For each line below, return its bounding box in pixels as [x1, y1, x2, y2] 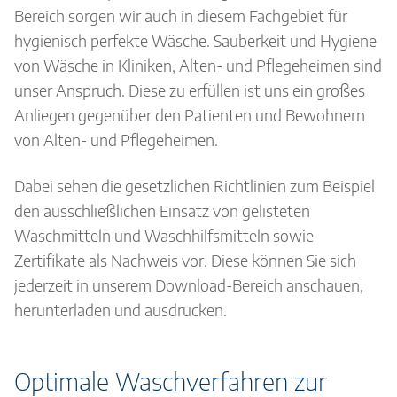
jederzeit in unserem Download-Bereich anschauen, [14, 275, 363, 295]
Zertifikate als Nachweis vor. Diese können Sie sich [14, 250, 356, 270]
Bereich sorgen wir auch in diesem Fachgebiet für [14, 5, 347, 26]
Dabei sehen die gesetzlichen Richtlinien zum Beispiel [14, 175, 375, 196]
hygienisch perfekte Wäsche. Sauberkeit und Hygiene [14, 30, 377, 51]
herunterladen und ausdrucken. [14, 300, 227, 320]
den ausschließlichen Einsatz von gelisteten [14, 200, 310, 221]
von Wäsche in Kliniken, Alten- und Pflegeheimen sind [14, 55, 382, 75]
